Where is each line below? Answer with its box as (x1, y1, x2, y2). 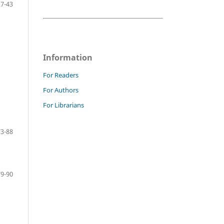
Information (43, 52, 92, 63)
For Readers (43, 70, 78, 80)
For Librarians (43, 100, 84, 110)
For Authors (43, 85, 78, 95)
